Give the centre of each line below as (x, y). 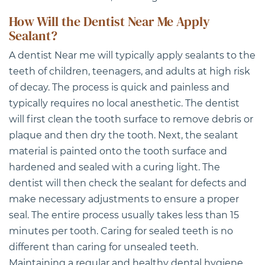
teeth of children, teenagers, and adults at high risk (130, 72)
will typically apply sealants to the (175, 56)
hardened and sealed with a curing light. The (114, 167)
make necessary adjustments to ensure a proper (124, 199)
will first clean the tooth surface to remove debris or (131, 119)
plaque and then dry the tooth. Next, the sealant (124, 135)
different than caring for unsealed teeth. (104, 247)
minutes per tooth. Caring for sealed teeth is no (121, 231)
